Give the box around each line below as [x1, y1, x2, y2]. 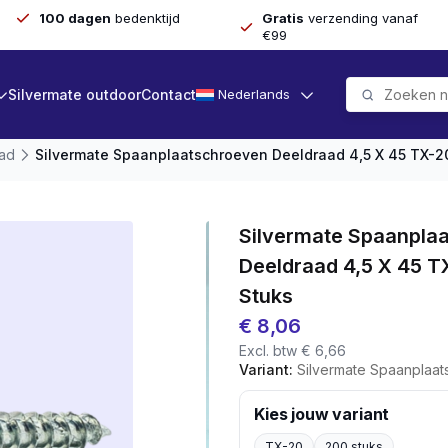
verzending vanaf [303, 10, 418, 26]
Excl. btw [238, 342, 301, 359]
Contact [141, 85, 197, 103]
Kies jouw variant [253, 404, 390, 424]
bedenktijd [110, 10, 180, 26]
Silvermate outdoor [8, 85, 142, 103]
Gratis [261, 10, 304, 26]
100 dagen [38, 10, 111, 26]
